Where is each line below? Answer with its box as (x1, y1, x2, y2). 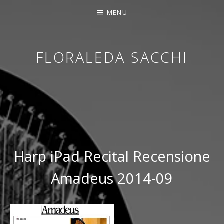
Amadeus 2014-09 (51, 168, 173, 188)
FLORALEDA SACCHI (35, 47, 188, 67)
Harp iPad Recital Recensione (13, 146, 210, 166)
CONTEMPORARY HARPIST (9, 101, 124, 112)
